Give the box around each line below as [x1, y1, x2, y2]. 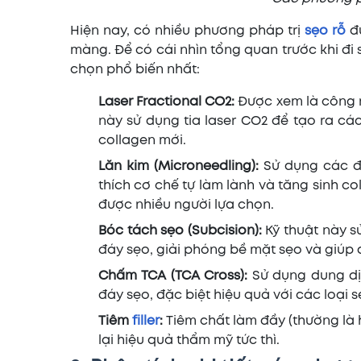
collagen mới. [98, 135, 186, 147]
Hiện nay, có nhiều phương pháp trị [70, 25, 305, 37]
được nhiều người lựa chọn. [98, 199, 274, 211]
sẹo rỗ [304, 25, 346, 37]
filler [132, 315, 160, 327]
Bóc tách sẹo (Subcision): [98, 225, 266, 237]
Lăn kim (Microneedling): [98, 160, 259, 172]
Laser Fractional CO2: [98, 96, 239, 108]
